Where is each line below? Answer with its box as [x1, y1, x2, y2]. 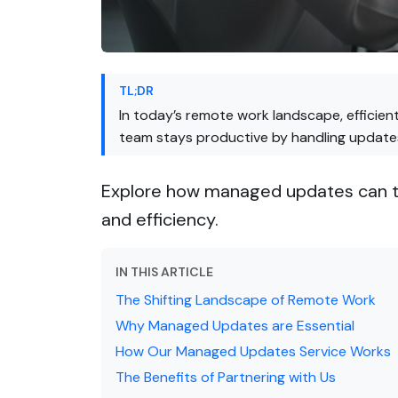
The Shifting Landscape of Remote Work [115, 290, 376, 309]
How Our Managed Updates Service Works [115, 341, 391, 361]
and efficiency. [101, 207, 219, 231]
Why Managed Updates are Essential [115, 315, 354, 335]
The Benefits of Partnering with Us [115, 367, 336, 386]
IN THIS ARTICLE [115, 263, 213, 280]
